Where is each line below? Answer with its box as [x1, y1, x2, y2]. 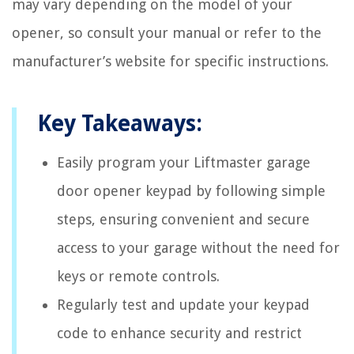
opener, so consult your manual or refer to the [12, 24, 322, 41]
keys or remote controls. [57, 267, 220, 284]
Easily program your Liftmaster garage [57, 153, 311, 171]
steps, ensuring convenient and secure [57, 210, 310, 228]
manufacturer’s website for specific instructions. [12, 52, 329, 70]
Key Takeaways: [37, 110, 202, 137]
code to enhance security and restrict [57, 324, 302, 341]
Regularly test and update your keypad [57, 296, 310, 313]
